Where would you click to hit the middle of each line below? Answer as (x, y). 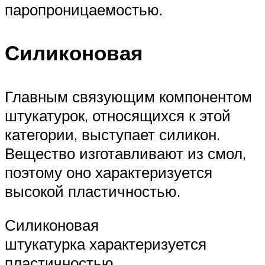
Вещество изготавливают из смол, (125, 153)
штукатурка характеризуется (106, 244)
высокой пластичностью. (93, 191)
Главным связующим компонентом (128, 96)
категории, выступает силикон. (112, 134)
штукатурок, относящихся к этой (118, 115)
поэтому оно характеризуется (109, 172)
